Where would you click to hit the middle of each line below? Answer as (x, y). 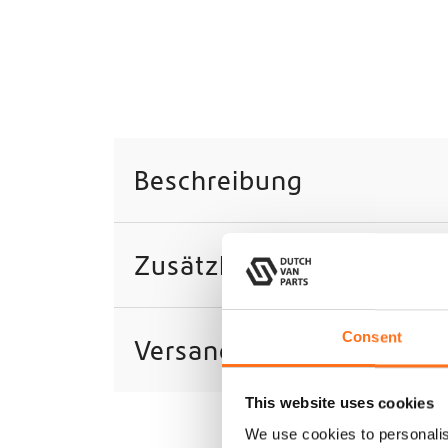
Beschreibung (218, 179)
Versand (184, 349)
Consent (372, 337)
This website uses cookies (339, 403)
